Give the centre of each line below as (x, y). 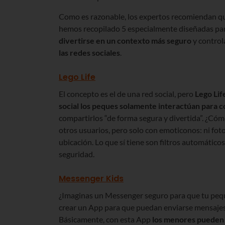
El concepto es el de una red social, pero (127, 94)
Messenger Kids (91, 179)
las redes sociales (89, 53)
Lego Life (77, 77)
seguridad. (77, 154)
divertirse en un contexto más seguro (125, 41)
